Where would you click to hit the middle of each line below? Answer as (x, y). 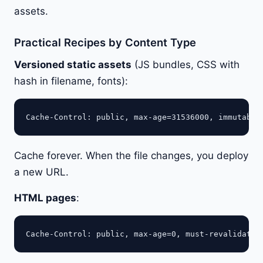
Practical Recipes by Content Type (105, 42)
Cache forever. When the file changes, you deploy (131, 155)
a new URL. (41, 172)
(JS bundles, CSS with (186, 64)
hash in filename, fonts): (71, 81)
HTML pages (45, 198)
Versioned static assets (73, 64)
